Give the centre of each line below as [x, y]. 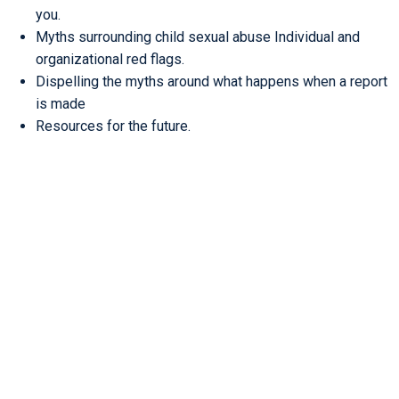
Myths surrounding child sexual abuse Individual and [198, 37]
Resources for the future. [113, 126]
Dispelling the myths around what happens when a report [212, 82]
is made [61, 104]
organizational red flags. [110, 60]
